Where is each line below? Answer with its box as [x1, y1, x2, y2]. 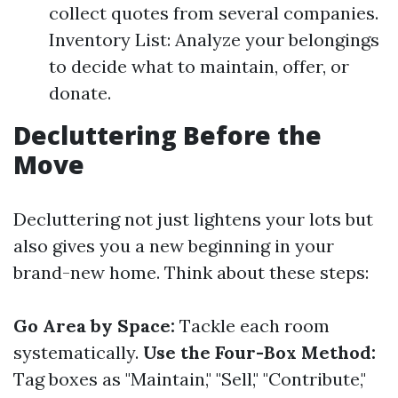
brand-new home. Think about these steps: [13, 261, 369, 283]
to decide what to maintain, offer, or [49, 55, 349, 77]
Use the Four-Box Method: [143, 341, 376, 363]
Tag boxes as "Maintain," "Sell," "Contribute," [13, 368, 366, 390]
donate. [49, 82, 111, 104]
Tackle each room [179, 314, 330, 337]
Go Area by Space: [13, 314, 179, 337]
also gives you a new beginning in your [13, 235, 334, 257]
